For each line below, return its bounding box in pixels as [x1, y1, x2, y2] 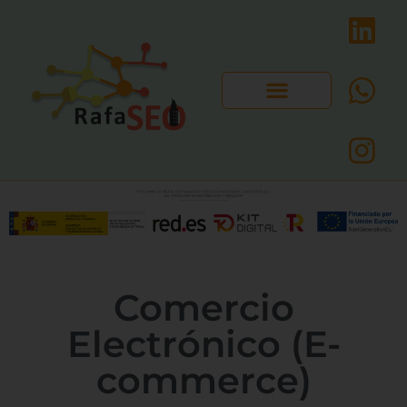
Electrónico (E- [66, 321, 341, 366]
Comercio [113, 284, 294, 330]
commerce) [95, 357, 312, 402]
